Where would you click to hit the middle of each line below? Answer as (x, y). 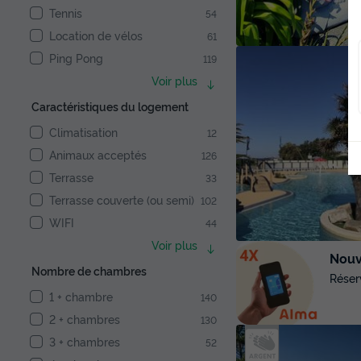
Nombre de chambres (89, 271)
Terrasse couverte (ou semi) (122, 200)
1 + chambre (81, 297)
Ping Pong (76, 58)
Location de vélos (96, 35)
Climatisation (83, 132)
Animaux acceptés (98, 155)
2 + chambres (85, 319)
